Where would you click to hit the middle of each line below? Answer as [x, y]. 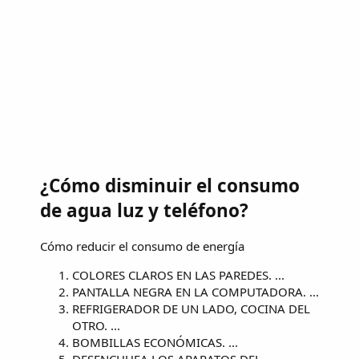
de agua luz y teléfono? [144, 211]
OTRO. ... [96, 325]
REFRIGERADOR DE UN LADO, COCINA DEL [191, 308]
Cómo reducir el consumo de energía [142, 246]
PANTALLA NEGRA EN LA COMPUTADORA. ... [196, 291]
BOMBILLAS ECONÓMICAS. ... [155, 342]
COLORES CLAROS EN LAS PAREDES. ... [178, 274]
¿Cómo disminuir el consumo [170, 186]
